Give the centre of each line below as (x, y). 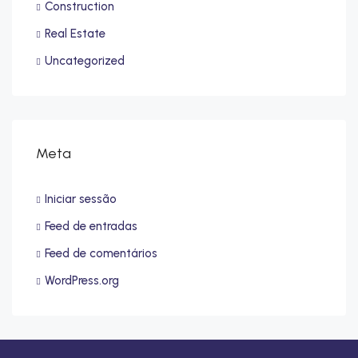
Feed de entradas (91, 227)
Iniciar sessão (81, 199)
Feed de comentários (101, 254)
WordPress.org (82, 281)
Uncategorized (85, 61)
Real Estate (75, 34)
